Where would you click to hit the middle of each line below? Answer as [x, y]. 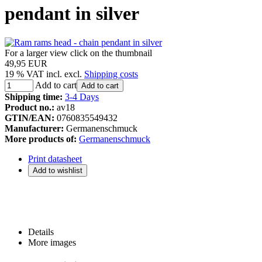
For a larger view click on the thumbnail [78, 53]
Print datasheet [55, 158]
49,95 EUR [26, 63]
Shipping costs [111, 74]
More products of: [41, 139]
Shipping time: [34, 96]
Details [41, 232]
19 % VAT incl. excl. [44, 74]
